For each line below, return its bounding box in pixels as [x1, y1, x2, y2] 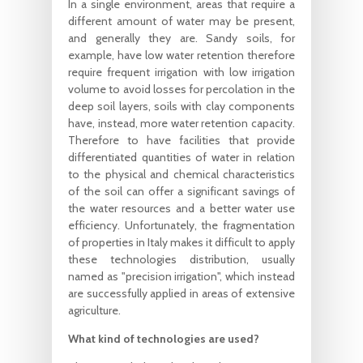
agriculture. [68, 302, 121, 318]
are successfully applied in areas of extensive [68, 285, 295, 301]
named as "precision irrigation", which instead [68, 268, 295, 284]
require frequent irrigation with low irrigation [68, 64, 295, 79]
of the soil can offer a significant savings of [68, 183, 295, 199]
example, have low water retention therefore [68, 47, 295, 62]
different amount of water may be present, [68, 13, 295, 28]
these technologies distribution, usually [68, 251, 295, 267]
